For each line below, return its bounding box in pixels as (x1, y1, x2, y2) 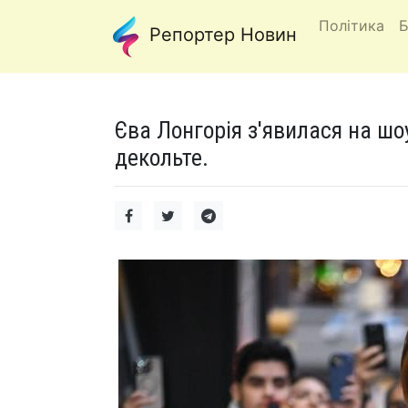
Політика (319, 16, 384, 35)
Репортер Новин (144, 24, 297, 46)
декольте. (115, 144, 209, 171)
